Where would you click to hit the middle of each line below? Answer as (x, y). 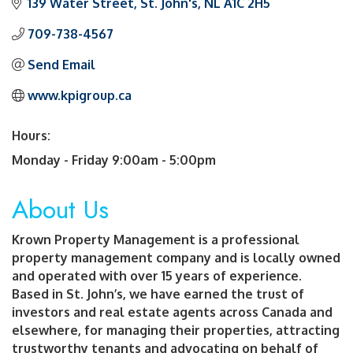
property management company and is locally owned (176, 257)
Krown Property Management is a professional (156, 239)
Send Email (61, 64)
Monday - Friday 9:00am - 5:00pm (114, 160)
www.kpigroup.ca (80, 95)
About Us (60, 209)
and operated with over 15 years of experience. (157, 275)
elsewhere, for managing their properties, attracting (176, 330)
